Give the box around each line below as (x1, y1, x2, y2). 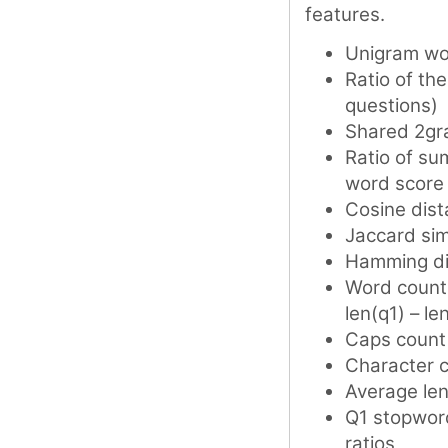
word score (345, 171, 444, 195)
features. (305, 2, 385, 26)
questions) (345, 93, 438, 117)
